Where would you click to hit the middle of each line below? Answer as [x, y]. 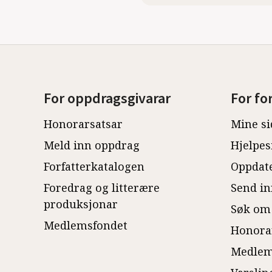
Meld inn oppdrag [92, 145]
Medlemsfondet [86, 225]
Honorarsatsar [83, 124]
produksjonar [81, 204]
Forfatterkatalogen [94, 166]
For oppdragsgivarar [107, 99]
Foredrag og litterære [102, 188]
